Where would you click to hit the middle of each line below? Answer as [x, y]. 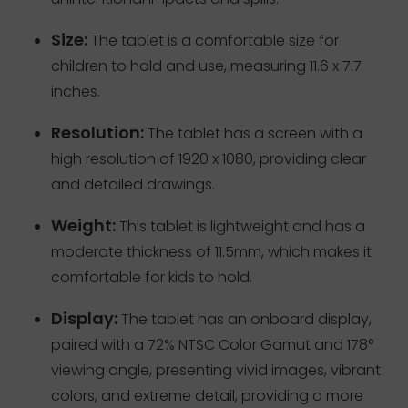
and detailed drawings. [133, 185]
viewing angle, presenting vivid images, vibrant [216, 371]
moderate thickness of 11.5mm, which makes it [211, 252]
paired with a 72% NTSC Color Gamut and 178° [212, 345]
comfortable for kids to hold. [152, 278]
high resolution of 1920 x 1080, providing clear [209, 159]
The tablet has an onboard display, [245, 320]
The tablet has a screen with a [253, 134]
